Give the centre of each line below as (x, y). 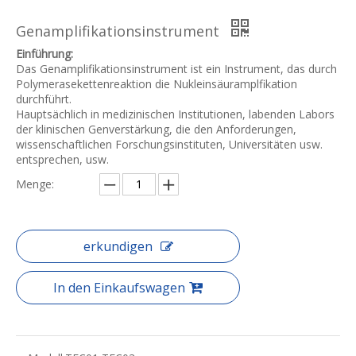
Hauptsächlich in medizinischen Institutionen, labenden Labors (175, 114)
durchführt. (44, 99)
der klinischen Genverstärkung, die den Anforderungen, (156, 130)
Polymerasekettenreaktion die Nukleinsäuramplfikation (157, 84)
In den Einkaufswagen (119, 288)
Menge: (35, 184)
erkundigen (118, 247)
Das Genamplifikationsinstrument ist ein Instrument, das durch (176, 69)
